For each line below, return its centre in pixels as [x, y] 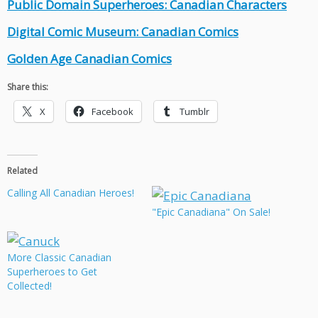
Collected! [29, 286]
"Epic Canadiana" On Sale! [211, 212]
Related [22, 171]
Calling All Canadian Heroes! [71, 193]
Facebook [113, 112]
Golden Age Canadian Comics [89, 59]
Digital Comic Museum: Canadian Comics [123, 32]
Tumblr [194, 112]
